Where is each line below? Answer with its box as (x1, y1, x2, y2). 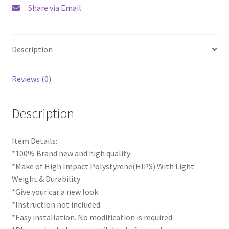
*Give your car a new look (11, 187, 98, 197)
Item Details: (11, 135, 57, 146)
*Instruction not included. (11, 199, 102, 210)
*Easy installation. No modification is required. (11, 212, 174, 223)
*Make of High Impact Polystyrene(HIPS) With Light (11, 161, 194, 172)
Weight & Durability (11, 174, 80, 185)
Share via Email (28, 3, 81, 13)
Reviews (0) (11, 73, 51, 84)
